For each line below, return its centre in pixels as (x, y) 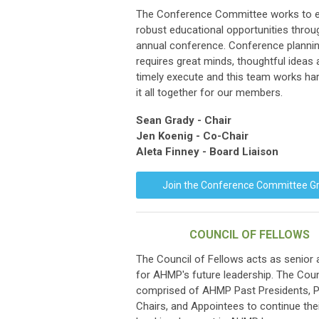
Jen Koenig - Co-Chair (192, 136)
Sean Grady (165, 120)
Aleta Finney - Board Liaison (207, 152)
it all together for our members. (209, 93)
